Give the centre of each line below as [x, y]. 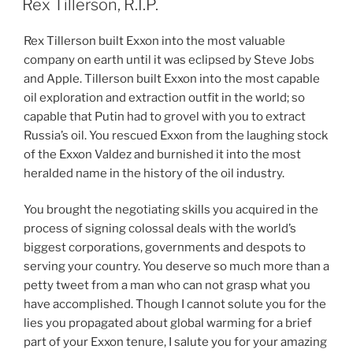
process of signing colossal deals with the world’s [160, 229]
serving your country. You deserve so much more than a [176, 267]
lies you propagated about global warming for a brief [168, 323]
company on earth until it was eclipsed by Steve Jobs [169, 59]
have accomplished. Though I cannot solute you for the [175, 305]
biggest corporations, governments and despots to [165, 248]
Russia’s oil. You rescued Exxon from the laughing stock [176, 135]
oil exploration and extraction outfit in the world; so [164, 97]
